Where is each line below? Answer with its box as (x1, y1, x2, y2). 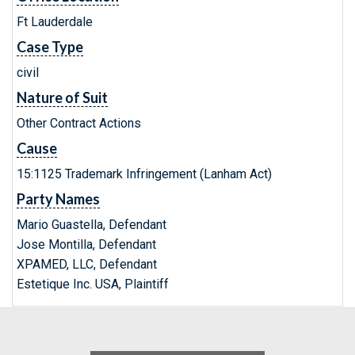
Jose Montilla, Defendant (17, 237, 156, 252)
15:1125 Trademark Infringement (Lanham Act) (17, 166, 272, 181)
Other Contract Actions (17, 116, 141, 131)
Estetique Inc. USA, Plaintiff (17, 277, 169, 292)
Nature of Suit (17, 89, 108, 106)
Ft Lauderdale (17, 14, 93, 29)
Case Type (17, 38, 83, 55)
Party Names (17, 190, 100, 208)
